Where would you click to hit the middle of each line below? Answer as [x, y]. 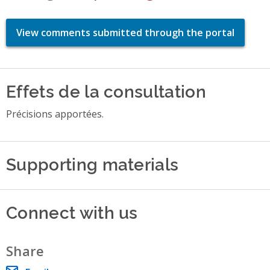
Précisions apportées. [55, 114]
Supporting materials [93, 163]
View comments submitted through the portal [125, 32]
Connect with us [72, 211]
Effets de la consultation [106, 90]
